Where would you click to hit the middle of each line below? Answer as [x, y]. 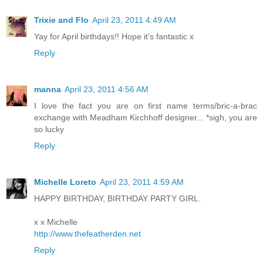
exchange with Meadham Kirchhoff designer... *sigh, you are [146, 118]
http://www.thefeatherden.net [87, 234]
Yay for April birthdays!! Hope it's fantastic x [114, 37]
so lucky [49, 129]
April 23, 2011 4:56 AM [107, 90]
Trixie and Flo [61, 20]
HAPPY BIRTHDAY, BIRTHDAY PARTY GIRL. [117, 199]
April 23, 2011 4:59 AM [142, 182]
